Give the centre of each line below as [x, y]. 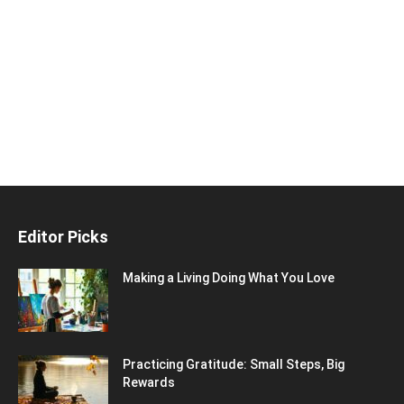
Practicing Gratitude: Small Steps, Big [234, 364]
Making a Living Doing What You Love [229, 278]
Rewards [149, 382]
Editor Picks [63, 237]
